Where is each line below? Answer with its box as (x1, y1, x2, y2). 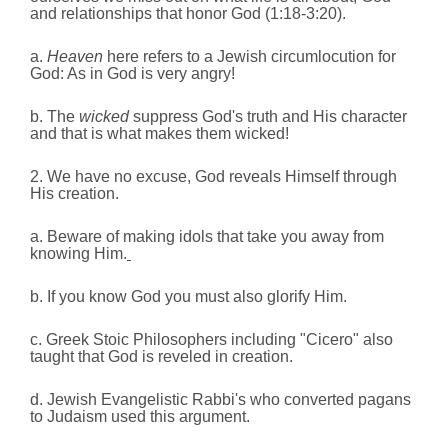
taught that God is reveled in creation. (30, 348, 293, 366)
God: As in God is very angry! (30, 65, 235, 83)
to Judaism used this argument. (30, 408, 250, 426)
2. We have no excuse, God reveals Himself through (30, 168, 397, 186)
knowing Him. (30, 245, 127, 263)
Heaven (47, 48, 103, 66)
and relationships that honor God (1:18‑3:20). (30, 5, 346, 23)
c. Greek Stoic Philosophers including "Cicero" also (30, 331, 393, 349)
